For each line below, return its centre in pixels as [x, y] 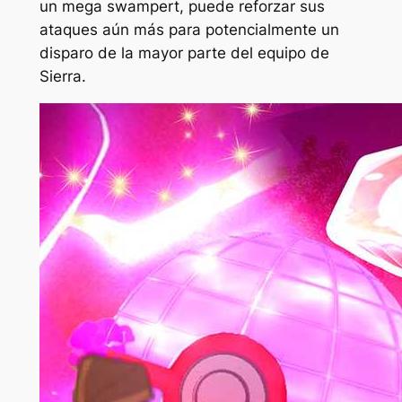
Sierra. [62, 76]
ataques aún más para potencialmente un [189, 29]
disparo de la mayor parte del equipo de [184, 52]
